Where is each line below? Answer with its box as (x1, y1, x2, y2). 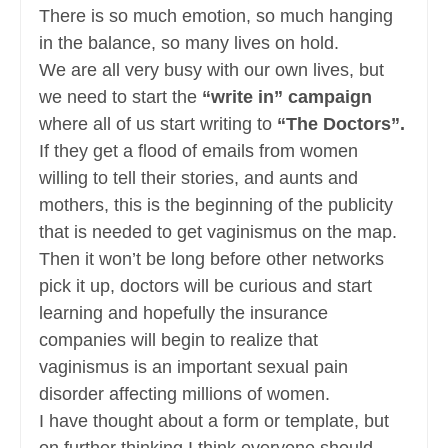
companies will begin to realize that (39, 330, 318, 351)
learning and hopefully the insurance (39, 303, 328, 324)
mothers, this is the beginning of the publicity (39, 195, 393, 216)
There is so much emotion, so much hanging (39, 6, 393, 27)
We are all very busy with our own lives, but (39, 60, 384, 81)
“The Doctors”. (277, 114, 405, 135)
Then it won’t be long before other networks (39, 249, 384, 270)
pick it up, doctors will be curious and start (39, 276, 372, 297)
